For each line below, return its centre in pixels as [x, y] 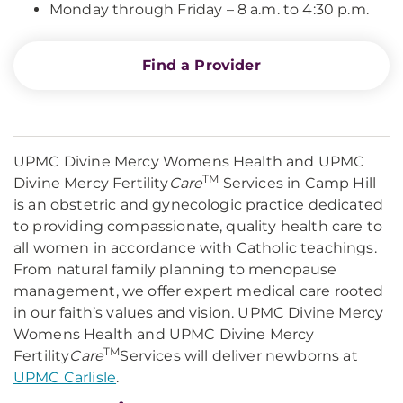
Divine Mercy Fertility [91, 183]
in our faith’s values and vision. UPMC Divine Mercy [199, 313]
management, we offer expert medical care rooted [199, 291]
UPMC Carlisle [65, 377]
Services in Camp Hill [298, 183]
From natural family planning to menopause [175, 269]
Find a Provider [201, 65]
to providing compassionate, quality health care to [198, 226]
